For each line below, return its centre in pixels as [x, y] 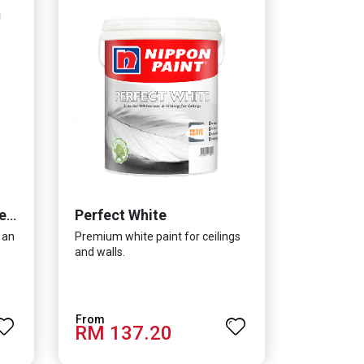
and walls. [100, 251]
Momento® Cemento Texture [11, 215]
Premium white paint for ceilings [157, 236]
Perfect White [120, 214]
